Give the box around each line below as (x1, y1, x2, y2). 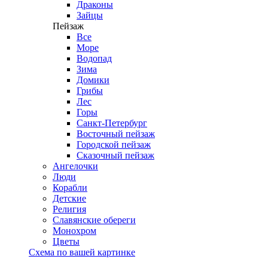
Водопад (77, 53, 112, 63)
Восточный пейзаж (77, 128, 155, 139)
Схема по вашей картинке (29, 246, 135, 257)
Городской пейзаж (77, 139, 151, 150)
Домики (77, 74, 109, 85)
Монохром (53, 225, 96, 236)
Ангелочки (53, 160, 98, 171)
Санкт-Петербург (77, 117, 147, 128)
